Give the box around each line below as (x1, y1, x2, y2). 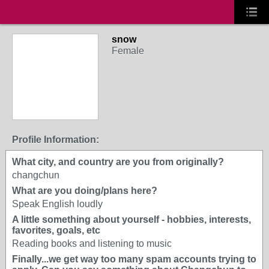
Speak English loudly (12, 199, 103, 209)
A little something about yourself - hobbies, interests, (12, 214, 251, 225)
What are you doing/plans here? (12, 186, 157, 196)
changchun (12, 170, 59, 180)
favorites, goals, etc (12, 225, 100, 235)
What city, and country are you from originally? (12, 157, 224, 167)
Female (112, 46, 144, 56)
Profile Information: (12, 134, 99, 145)
